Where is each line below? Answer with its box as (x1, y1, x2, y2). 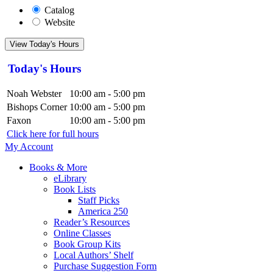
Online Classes (54, 228, 111, 239)
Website (44, 17, 75, 27)
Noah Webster (7, 88, 62, 99)
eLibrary (54, 173, 87, 184)
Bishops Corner (7, 102, 67, 113)
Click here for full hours (7, 129, 99, 140)
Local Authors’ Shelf (54, 250, 133, 261)
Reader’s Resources (54, 217, 130, 228)
